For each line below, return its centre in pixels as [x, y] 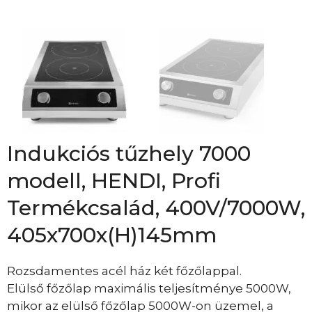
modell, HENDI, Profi [114, 181]
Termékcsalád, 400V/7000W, [156, 208]
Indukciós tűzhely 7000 [129, 154]
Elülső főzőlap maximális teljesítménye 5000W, [149, 289]
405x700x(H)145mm [112, 235]
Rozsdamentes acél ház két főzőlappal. [124, 271]
